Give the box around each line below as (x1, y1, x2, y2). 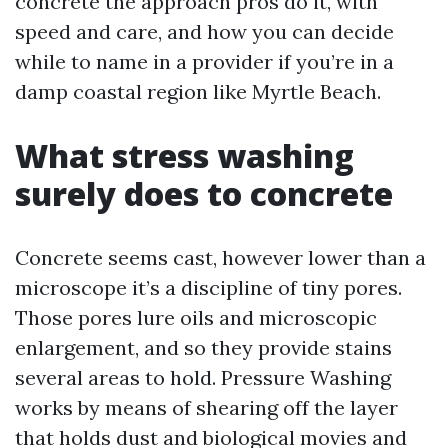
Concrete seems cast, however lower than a (15, 245, 426, 270)
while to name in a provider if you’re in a (15, 49, 394, 74)
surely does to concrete (15, 172, 393, 215)
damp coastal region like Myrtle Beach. (15, 79, 381, 104)
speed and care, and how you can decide (15, 19, 394, 44)
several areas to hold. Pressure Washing (15, 365, 391, 390)
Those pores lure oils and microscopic (15, 305, 377, 330)
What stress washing (15, 134, 354, 177)
